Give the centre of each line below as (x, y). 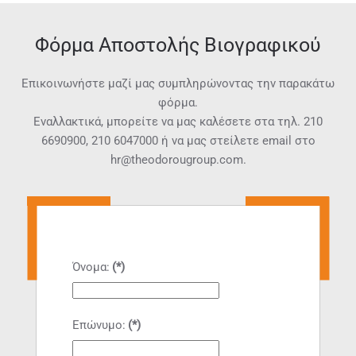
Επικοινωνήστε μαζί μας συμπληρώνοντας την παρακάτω (178, 84)
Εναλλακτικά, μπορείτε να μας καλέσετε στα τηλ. (168, 122)
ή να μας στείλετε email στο (236, 141)
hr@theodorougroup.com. (178, 160)
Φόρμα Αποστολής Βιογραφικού (178, 45)
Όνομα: (91, 267)
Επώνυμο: (99, 325)
